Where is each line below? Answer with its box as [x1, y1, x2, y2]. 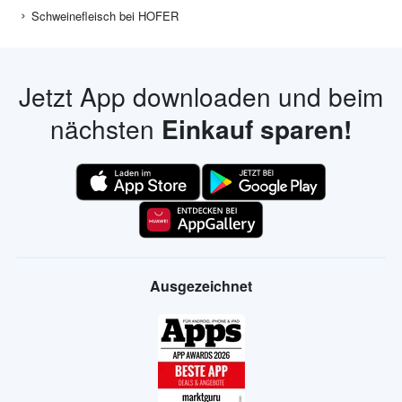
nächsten [50, 110, 162, 147]
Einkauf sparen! [162, 110, 352, 148]
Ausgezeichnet [150, 275, 252, 297]
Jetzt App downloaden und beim [19, 78, 383, 115]
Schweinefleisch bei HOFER [31, 7, 179, 25]
